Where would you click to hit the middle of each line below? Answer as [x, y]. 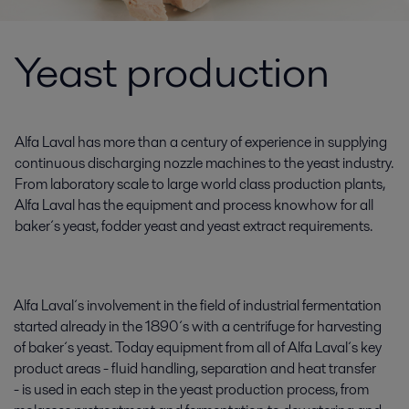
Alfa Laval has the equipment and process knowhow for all [194, 205]
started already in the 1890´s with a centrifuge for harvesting [198, 326]
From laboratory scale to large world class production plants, [200, 184]
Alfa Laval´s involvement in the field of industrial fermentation [198, 305]
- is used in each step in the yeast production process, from [191, 389]
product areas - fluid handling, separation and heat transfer [195, 368]
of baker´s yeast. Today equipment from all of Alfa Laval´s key [198, 347]
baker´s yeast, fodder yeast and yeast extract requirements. [194, 226]
